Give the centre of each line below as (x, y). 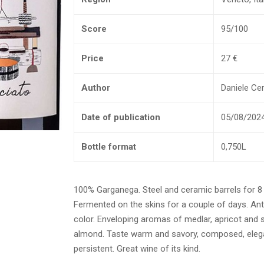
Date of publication (121, 117)
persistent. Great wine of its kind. (137, 249)
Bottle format (109, 147)
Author (96, 88)
